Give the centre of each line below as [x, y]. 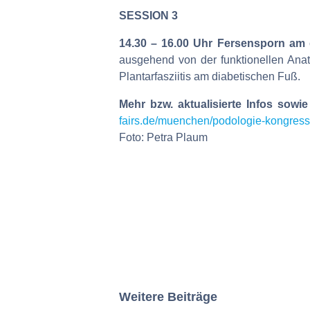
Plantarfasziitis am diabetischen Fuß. [210, 76]
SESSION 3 [148, 16]
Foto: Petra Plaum [163, 137]
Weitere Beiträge [168, 297]
